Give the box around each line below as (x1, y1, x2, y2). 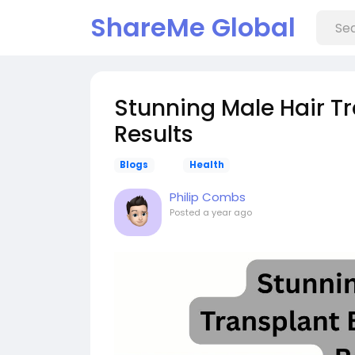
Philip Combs (170, 189, 246, 205)
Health (189, 158, 224, 171)
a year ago (203, 206, 252, 219)
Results (114, 119, 193, 150)
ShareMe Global (90, 10, 296, 45)
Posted (170, 206, 203, 219)
